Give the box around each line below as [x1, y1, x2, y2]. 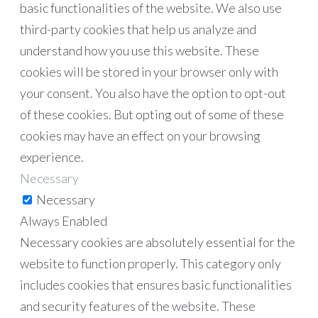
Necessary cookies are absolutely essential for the [20, 234, 295, 250]
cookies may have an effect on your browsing [20, 127, 261, 143]
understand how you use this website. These [20, 42, 259, 58]
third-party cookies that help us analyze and [20, 21, 256, 37]
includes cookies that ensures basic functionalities [20, 276, 292, 292]
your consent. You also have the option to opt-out [20, 84, 286, 101]
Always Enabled [20, 212, 107, 229]
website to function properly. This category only [20, 255, 281, 271]
